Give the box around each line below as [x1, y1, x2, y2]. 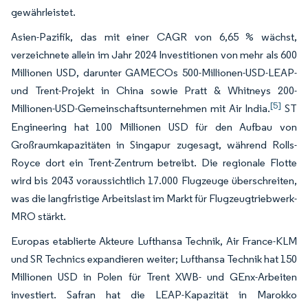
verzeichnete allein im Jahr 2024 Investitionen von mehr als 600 [11, 47, 297, 61]
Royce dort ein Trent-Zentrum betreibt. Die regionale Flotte [11, 155, 297, 169]
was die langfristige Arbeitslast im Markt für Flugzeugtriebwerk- [11, 191, 297, 205]
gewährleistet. [11, 5, 76, 19]
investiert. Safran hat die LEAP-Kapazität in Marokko [11, 287, 297, 301]
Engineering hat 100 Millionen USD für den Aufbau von [11, 120, 297, 133]
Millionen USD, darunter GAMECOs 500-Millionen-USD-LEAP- [11, 65, 297, 79]
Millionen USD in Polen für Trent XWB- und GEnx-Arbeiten [11, 269, 297, 283]
